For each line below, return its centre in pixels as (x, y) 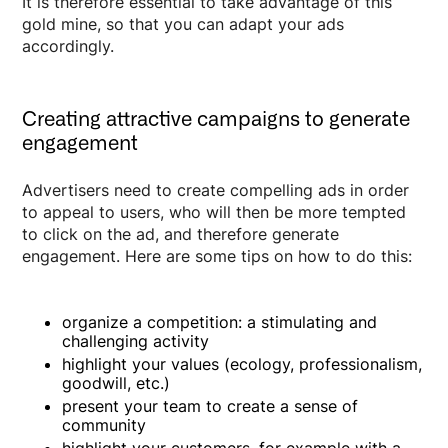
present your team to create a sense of (210, 405)
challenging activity (136, 340)
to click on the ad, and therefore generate (181, 233)
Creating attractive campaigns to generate (216, 118)
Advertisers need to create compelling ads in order (216, 189)
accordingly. (68, 45)
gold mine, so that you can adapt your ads (183, 23)
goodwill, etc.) (116, 382)
